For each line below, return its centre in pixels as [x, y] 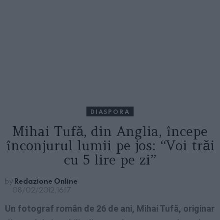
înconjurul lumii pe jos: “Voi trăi [110, 146]
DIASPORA [110, 112]
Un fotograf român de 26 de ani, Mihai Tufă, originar [110, 209]
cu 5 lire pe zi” [110, 160]
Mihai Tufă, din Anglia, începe [110, 131]
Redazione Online [46, 181]
